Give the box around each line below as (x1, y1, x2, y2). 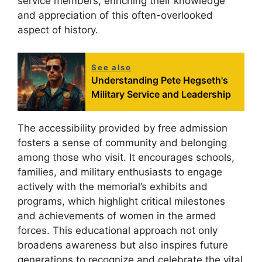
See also (91, 62, 132, 72)
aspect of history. (18, 24, 98, 36)
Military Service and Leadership (91, 88, 232, 100)
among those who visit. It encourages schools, (18, 151, 235, 163)
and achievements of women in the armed (18, 209, 216, 222)
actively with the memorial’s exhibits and (18, 180, 208, 192)
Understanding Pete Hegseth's (91, 74, 229, 86)
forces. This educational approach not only (18, 224, 218, 236)
